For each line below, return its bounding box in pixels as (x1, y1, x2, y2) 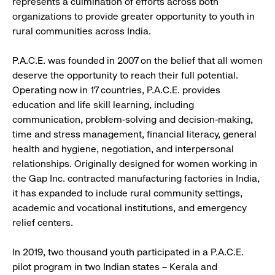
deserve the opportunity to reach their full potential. (12, 69, 238, 82)
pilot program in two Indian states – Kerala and (12, 261, 217, 273)
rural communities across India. (12, 25, 151, 37)
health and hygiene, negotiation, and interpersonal (12, 143, 234, 155)
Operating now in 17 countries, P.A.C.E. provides (12, 84, 220, 96)
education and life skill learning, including (12, 99, 194, 111)
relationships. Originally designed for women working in (12, 158, 257, 170)
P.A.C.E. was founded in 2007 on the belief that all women (12, 55, 263, 67)
